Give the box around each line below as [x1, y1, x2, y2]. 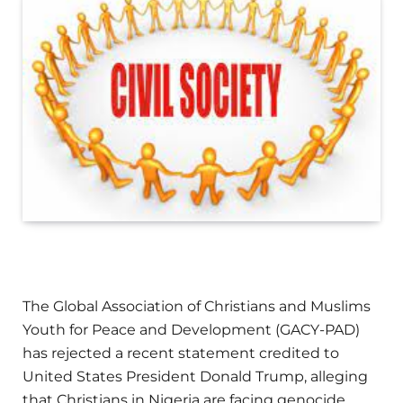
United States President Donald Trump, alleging [22, 368, 368, 386]
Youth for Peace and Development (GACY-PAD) [22, 321, 360, 339]
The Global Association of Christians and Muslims [22, 298, 371, 316]
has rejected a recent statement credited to [22, 345, 339, 363]
